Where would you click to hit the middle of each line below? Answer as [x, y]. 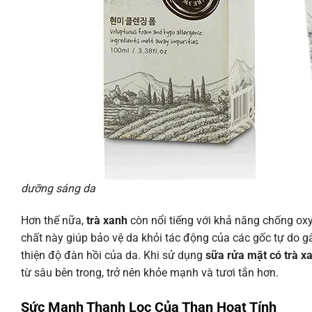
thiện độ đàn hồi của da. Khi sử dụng [113, 255]
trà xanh [107, 220]
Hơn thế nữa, [54, 220]
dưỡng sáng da [58, 189]
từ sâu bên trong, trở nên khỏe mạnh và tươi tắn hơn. [150, 272]
